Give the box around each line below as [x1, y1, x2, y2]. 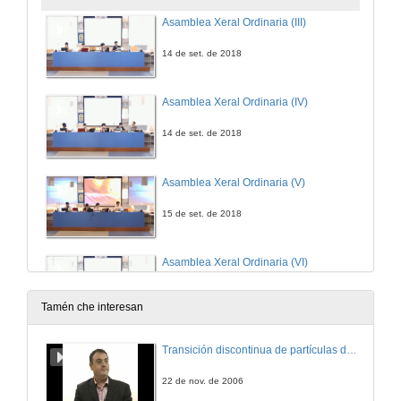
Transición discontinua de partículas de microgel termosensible [346, 344, 357, 357]
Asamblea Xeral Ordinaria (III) [162, 15, 306, 29]
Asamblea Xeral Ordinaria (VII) [162, 336, 311, 349]
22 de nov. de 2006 [162, 376, 243, 387]
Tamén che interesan [41, 301, 143, 314]
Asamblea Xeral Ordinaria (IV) [162, 96, 308, 109]
